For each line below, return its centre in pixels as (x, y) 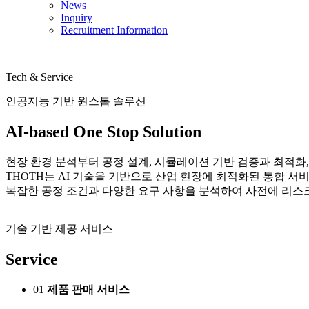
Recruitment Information (114, 30)
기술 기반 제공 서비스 (59, 228)
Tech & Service (39, 77)
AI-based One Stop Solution (103, 131)
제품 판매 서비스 (88, 289)
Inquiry (77, 18)
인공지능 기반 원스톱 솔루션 (76, 101)
